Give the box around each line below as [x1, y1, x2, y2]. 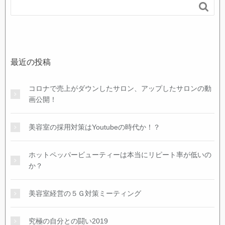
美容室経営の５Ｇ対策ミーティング [29, 189, 141, 198]
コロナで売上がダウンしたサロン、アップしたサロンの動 [29, 84, 211, 93]
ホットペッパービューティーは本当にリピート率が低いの [29, 151, 211, 159]
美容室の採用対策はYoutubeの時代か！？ [29, 123, 160, 132]
